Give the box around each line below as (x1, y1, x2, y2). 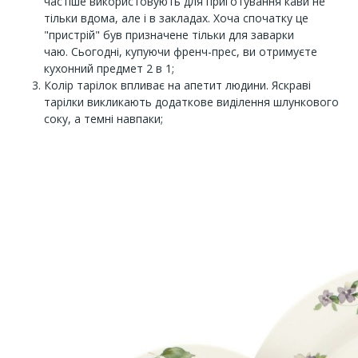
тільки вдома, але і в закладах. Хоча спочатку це (44, 10, 308, 26)
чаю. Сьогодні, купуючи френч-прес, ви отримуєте (44, 44, 317, 59)
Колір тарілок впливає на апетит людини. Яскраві (44, 78, 311, 93)
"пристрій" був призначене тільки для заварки (44, 27, 294, 42)
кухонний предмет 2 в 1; (44, 61, 174, 76)
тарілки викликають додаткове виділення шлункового (44, 94, 339, 109)
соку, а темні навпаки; (44, 111, 163, 126)
